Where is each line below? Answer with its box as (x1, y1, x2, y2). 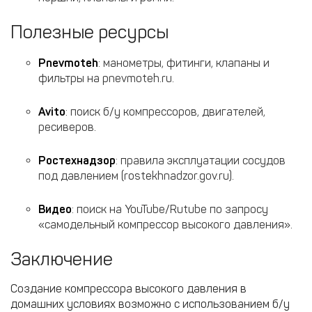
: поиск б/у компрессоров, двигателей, (65, 105, 265, 118)
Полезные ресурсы (10, 22, 169, 43)
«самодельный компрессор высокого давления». (38, 218, 292, 231)
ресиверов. (38, 120, 96, 134)
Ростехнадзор (38, 154, 116, 167)
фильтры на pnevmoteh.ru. (38, 72, 174, 85)
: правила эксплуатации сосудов (116, 154, 286, 167)
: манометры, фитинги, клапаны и (98, 56, 270, 70)
